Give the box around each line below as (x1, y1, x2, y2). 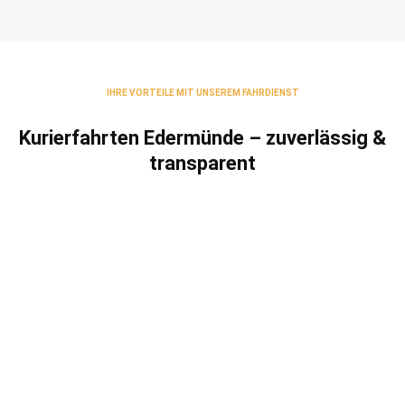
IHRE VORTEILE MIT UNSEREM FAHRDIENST (106, 87, 299, 98)
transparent (149, 151, 256, 174)
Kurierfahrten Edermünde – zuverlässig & (19, 126, 386, 149)
